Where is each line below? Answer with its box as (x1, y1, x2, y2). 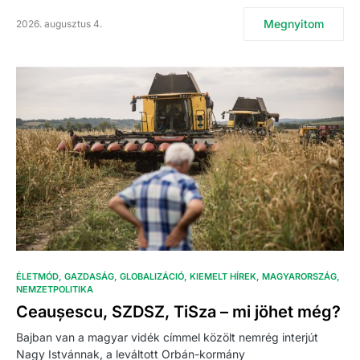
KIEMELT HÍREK (190, 271, 256, 283)
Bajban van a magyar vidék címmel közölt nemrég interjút (16, 330, 318, 345)
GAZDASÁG (64, 271, 114, 283)
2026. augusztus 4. (16, 18, 102, 31)
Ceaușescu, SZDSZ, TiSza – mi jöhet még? (16, 302, 341, 322)
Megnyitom (264, 17, 324, 31)
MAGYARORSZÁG (262, 271, 337, 283)
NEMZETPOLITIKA (16, 284, 93, 296)
